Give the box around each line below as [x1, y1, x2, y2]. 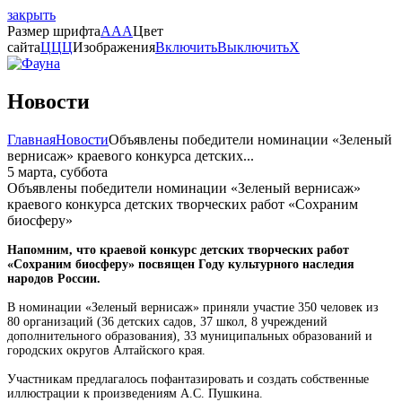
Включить [155, 39, 217, 55]
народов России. [7, 271, 100, 285]
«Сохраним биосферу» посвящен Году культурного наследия [7, 257, 354, 271]
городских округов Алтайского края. [7, 343, 205, 357]
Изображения [73, 39, 155, 55]
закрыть [7, 7, 56, 22]
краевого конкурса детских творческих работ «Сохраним [7, 196, 358, 212]
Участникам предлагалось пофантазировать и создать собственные [7, 371, 369, 386]
